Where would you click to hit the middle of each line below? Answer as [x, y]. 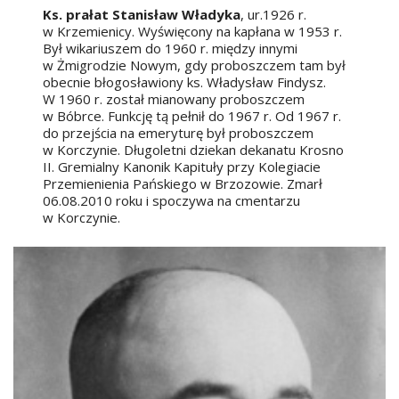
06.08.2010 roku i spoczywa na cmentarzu [172, 201]
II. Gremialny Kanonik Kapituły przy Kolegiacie [182, 167]
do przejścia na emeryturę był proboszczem [179, 133]
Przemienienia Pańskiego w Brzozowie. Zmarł [185, 184]
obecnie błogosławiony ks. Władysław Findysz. [185, 82]
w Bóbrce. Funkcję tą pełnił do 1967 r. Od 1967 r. [192, 116]
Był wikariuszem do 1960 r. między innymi [171, 49]
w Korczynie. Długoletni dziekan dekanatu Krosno [194, 150]
